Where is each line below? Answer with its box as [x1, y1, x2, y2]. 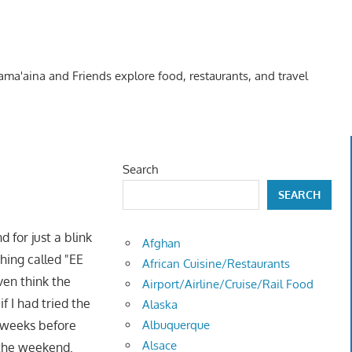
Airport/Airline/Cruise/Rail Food [142, 277, 314, 292]
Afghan [142, 236, 181, 251]
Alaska [142, 297, 178, 313]
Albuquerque [142, 317, 211, 333]
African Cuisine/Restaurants [142, 256, 291, 272]
